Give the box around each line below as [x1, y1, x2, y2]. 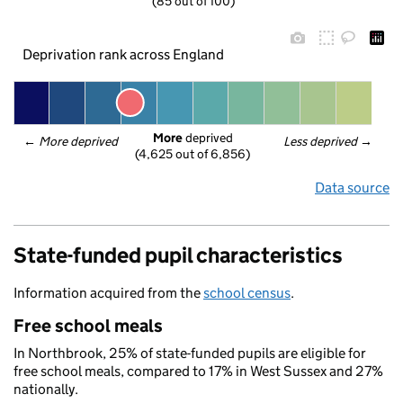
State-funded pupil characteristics [13, 242, 343, 268]
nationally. [13, 381, 78, 398]
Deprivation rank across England [22, 45, 224, 63]
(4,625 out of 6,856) [135, 146, 250, 163]
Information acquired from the [13, 284, 203, 301]
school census [203, 284, 291, 301]
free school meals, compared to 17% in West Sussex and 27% [13, 363, 383, 380]
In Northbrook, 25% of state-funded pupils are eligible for [13, 345, 366, 362]
